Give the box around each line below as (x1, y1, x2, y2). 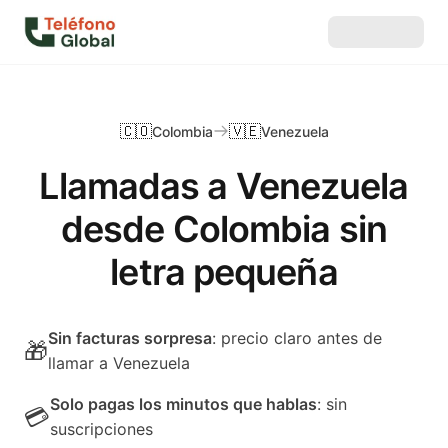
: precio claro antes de (212, 328, 382, 348)
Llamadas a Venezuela (39, 164, 409, 208)
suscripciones (50, 419, 153, 439)
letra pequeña (110, 250, 338, 294)
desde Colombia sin (61, 207, 387, 251)
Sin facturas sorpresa (48, 328, 212, 348)
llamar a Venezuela (48, 353, 190, 373)
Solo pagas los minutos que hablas (50, 394, 317, 414)
